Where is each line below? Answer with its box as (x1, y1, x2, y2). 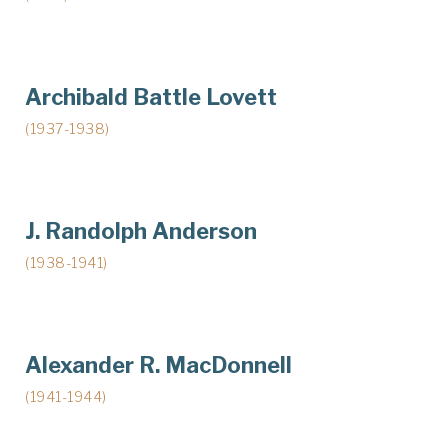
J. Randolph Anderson (25, 217, 257, 244)
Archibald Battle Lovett (25, 83, 277, 110)
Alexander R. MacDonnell (25, 351, 292, 378)
